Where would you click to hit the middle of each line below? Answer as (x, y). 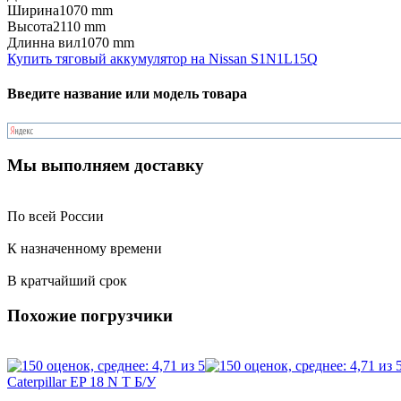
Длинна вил (44, 43)
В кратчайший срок (67, 280)
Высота (30, 26)
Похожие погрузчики (90, 315)
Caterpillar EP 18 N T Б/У (81, 382)
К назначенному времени (85, 248)
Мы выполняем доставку (106, 166)
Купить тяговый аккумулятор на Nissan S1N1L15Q (162, 59)
